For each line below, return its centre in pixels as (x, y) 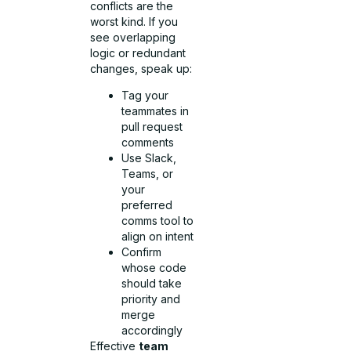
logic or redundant (138, 52)
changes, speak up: (141, 68)
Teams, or (148, 173)
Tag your (145, 95)
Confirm (142, 251)
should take (152, 283)
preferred (147, 204)
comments (148, 142)
